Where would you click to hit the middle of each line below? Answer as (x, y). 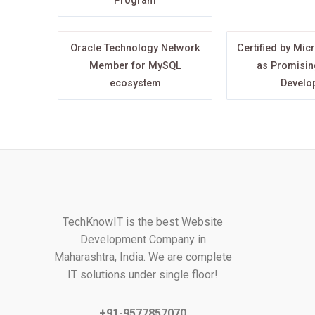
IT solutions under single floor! (143, 275)
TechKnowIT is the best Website (143, 222)
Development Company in (143, 239)
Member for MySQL (135, 65)
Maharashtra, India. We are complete (143, 257)
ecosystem (135, 83)
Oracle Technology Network (135, 48)
